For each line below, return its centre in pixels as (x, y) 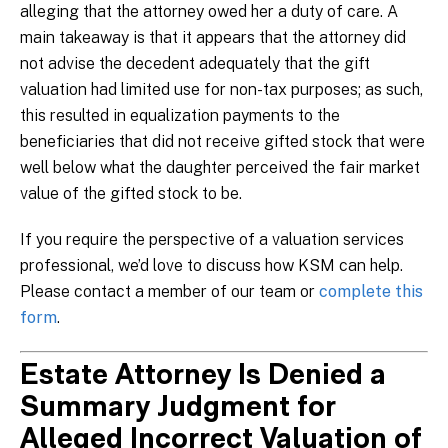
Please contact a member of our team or (169, 292)
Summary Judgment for (178, 409)
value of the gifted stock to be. (131, 194)
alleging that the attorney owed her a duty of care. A (209, 12)
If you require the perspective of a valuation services (212, 240)
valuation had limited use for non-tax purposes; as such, (221, 90)
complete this (371, 292)
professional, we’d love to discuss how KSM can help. (211, 266)
